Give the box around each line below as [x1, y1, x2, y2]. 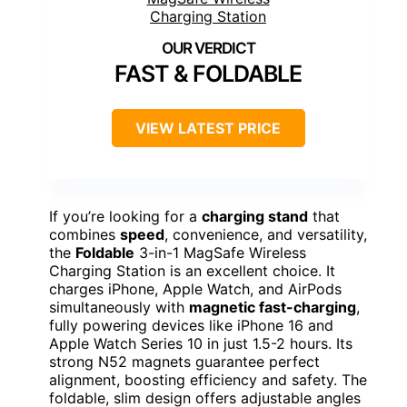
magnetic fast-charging [189, 298, 356, 317]
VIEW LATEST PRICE [135, 119, 281, 138]
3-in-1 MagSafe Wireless [134, 243, 306, 263]
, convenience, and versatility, [164, 225, 367, 244]
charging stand [202, 207, 308, 226]
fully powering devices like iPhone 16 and [49, 316, 333, 335]
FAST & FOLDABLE [114, 60, 302, 88]
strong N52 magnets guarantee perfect [49, 352, 320, 372]
